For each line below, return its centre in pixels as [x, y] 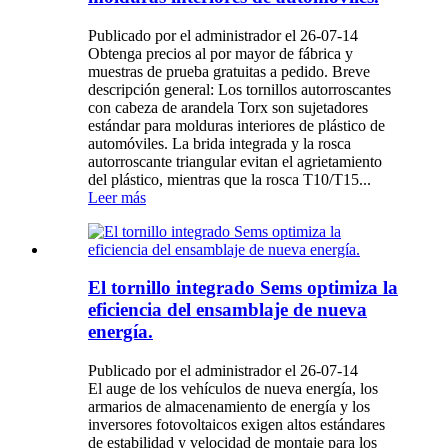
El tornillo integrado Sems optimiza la [243, 288]
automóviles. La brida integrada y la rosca [219, 143]
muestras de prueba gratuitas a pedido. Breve [229, 71]
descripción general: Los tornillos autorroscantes [239, 89]
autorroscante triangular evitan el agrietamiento [235, 161]
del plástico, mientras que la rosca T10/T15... [229, 179]
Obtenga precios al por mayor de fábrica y [220, 53]
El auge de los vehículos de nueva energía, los [233, 388]
